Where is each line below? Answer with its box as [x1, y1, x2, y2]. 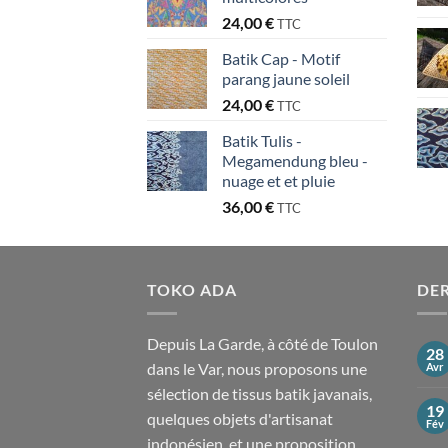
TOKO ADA [147, 279, 237, 299]
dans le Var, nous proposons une [147, 359, 367, 379]
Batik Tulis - [222, 130, 302, 150]
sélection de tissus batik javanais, [147, 384, 372, 404]
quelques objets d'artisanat [147, 409, 333, 429]
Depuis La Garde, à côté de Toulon [147, 334, 378, 354]
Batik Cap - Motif [222, 48, 340, 68]
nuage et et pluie [222, 170, 335, 190]
